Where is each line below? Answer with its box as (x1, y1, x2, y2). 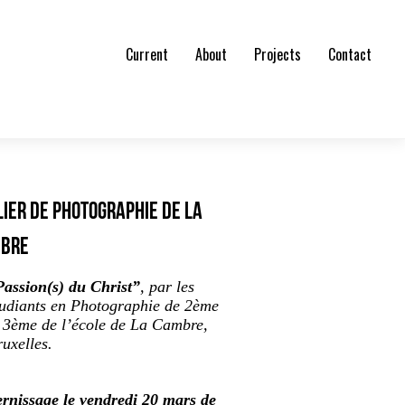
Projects (254, 43, 302, 65)
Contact (328, 43, 372, 65)
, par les (140, 278, 194, 296)
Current (126, 43, 169, 65)
